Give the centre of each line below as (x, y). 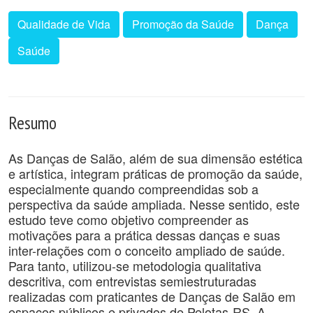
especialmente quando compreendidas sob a (133, 189)
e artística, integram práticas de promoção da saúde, (155, 173)
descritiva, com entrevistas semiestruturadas (132, 281)
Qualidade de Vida (64, 24)
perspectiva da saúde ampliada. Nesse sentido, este (154, 204)
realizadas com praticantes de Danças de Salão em (152, 296)
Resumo (32, 123)
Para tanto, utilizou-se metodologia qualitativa (135, 265)
